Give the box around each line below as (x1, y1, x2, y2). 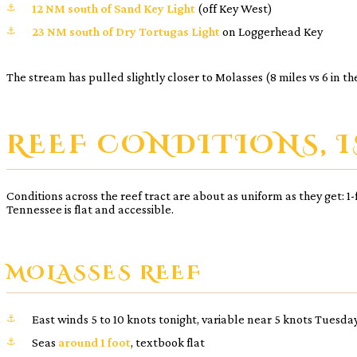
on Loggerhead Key (220, 24, 323, 38)
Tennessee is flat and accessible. (6, 202, 174, 216)
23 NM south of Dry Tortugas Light (32, 24, 220, 38)
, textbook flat (131, 335, 205, 349)
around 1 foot (58, 335, 131, 349)
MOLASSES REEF (6, 260, 202, 286)
